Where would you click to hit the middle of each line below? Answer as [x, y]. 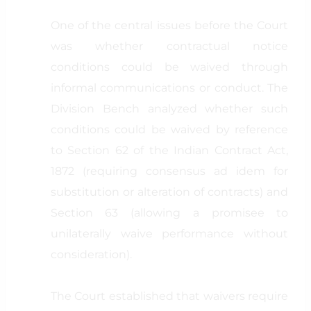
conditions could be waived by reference [169, 129]
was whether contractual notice [169, 46]
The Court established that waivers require [169, 296]
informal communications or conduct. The [169, 88]
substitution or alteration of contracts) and [169, 192]
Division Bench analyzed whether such [169, 109]
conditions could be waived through [169, 67]
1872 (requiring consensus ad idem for [169, 171]
